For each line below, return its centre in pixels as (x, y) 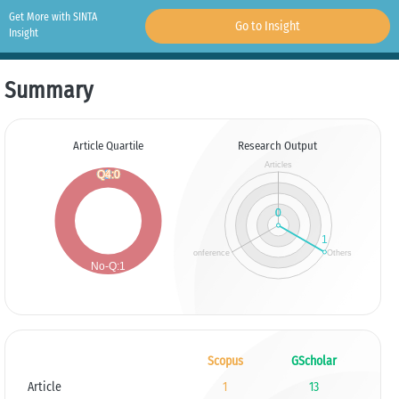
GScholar (313, 361)
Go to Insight (267, 26)
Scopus (225, 361)
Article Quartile (108, 146)
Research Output (278, 146)
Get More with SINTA (53, 17)
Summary (49, 90)
